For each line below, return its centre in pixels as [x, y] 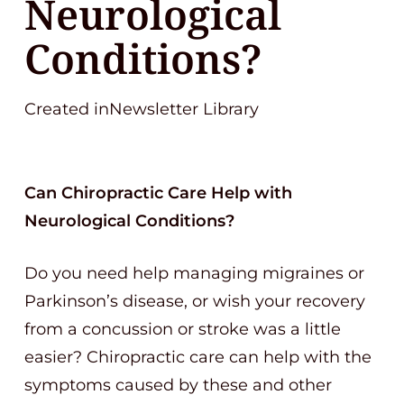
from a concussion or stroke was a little [183, 329]
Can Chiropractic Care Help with [158, 193]
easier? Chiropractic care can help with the [198, 357]
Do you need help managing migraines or [194, 273]
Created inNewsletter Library [142, 109]
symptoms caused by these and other [178, 385]
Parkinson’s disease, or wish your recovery [195, 301]
